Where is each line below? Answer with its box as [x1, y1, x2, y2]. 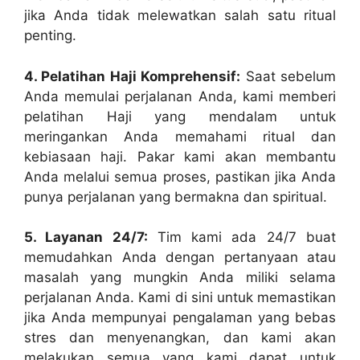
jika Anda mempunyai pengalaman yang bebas [24, 309, 336, 326]
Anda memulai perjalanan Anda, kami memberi [24, 88, 336, 104]
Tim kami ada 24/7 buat [147, 229, 337, 246]
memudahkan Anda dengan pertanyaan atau [24, 249, 336, 266]
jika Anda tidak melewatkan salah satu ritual [24, 7, 336, 24]
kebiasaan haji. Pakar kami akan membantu [24, 148, 336, 165]
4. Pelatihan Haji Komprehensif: [24, 67, 241, 84]
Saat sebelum [240, 67, 337, 84]
